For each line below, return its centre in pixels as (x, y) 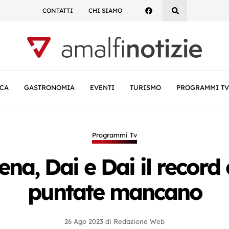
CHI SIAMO (105, 10)
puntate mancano (114, 192)
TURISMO (145, 87)
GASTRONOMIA (49, 87)
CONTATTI (58, 10)
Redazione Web (139, 221)
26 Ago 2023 (84, 221)
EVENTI (102, 87)
